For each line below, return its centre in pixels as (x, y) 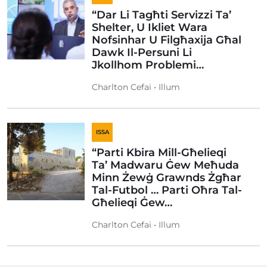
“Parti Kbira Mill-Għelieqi (159, 153)
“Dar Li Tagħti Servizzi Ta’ (162, 15)
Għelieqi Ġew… (132, 203)
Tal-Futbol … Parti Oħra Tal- (167, 190)
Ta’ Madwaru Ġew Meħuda (165, 165)
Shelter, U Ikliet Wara (150, 27)
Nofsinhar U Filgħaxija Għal (167, 40)
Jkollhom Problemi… (148, 65)
